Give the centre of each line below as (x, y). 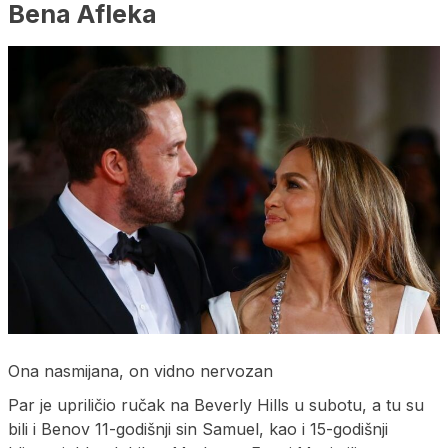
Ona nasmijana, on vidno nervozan (140, 370)
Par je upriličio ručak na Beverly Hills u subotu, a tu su (216, 404)
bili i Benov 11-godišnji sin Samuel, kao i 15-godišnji (198, 428)
